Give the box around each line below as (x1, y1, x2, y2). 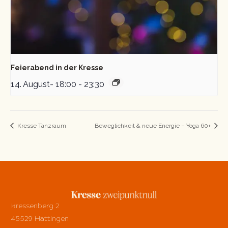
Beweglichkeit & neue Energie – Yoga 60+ (95, 122, 212, 129)
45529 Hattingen (11, 214, 69, 222)
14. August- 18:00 (11, 79, 76, 89)
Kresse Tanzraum (16, 122, 66, 129)
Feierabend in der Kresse (11, 63, 103, 72)
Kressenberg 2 (11, 202, 60, 210)
